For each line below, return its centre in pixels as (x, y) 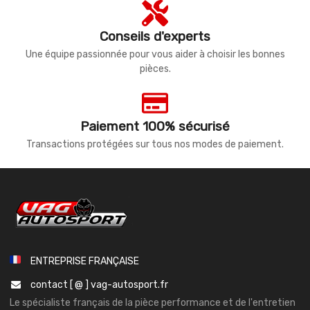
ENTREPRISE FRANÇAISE (85, 262)
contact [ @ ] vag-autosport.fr (99, 285)
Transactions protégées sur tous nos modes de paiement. (155, 144)
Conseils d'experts (155, 36)
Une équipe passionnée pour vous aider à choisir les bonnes (155, 54)
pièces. (155, 69)
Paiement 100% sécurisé (155, 126)
